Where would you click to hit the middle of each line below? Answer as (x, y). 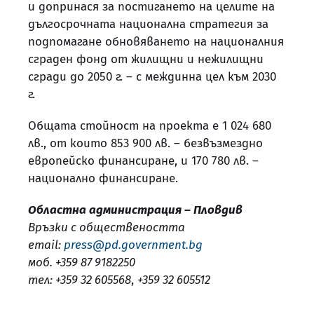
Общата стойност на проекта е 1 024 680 (150, 125)
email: (46, 245)
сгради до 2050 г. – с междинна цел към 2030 (152, 76)
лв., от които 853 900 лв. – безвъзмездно (145, 143)
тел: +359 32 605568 (80, 280)
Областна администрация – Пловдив (135, 210)
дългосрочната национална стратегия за (148, 24)
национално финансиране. (103, 178)
